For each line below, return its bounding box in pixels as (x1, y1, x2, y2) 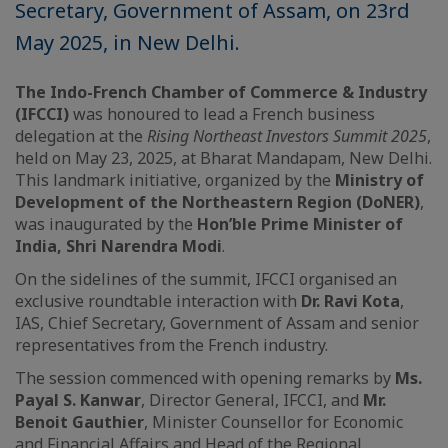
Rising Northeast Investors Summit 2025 (147, 125, 427, 148)
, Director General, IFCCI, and (141, 389, 363, 412)
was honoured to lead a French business (69, 103, 375, 126)
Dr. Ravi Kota (297, 290, 400, 313)
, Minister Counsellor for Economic (144, 411, 403, 434)
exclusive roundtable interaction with (15, 290, 297, 313)
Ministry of (335, 169, 424, 192)
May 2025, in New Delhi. (15, 29, 240, 57)
